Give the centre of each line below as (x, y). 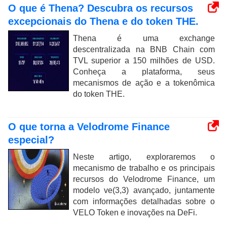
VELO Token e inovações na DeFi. (135, 212)
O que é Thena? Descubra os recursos (101, 8)
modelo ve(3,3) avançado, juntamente (144, 190)
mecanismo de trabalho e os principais (144, 168)
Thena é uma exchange (144, 38)
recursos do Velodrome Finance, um (144, 179)
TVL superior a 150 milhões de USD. (144, 60)
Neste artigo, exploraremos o (144, 157)
